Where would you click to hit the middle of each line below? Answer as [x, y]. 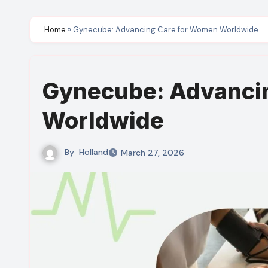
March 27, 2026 [153, 153]
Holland [94, 152]
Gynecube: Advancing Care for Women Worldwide [166, 30]
